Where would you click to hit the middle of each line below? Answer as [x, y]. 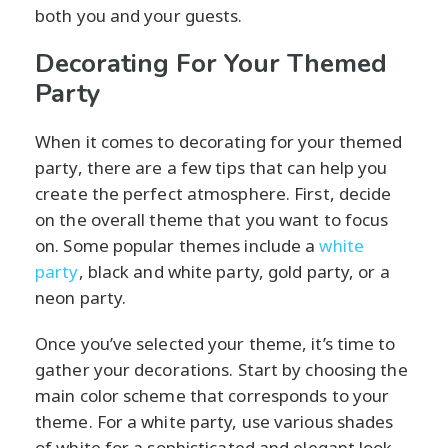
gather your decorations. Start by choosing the [221, 369]
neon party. [81, 297]
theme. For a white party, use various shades [214, 421]
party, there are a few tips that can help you [211, 167]
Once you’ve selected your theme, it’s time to [215, 343]
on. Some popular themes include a [177, 245]
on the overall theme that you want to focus [212, 219]
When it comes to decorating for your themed [219, 141]
